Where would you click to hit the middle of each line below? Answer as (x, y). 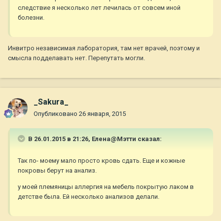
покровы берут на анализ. (57, 171)
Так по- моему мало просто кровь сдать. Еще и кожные (101, 161)
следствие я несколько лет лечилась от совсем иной (99, 8)
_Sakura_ (51, 102)
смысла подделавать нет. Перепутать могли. (76, 58)
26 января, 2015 (102, 114)
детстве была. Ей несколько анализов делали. (89, 197)
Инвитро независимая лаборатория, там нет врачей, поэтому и (104, 48)
